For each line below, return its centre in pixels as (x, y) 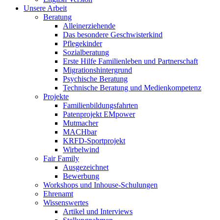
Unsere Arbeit (45, 8)
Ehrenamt (58, 194)
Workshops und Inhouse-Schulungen (100, 185)
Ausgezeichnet (86, 167)
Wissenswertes (66, 203)
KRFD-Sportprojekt (94, 141)
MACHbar (80, 132)
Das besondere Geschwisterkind (113, 35)
